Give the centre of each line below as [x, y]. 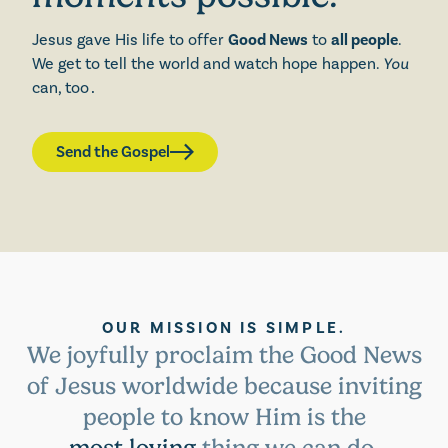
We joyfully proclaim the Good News [224, 355]
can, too [60, 88]
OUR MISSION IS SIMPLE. [224, 328]
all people [364, 40]
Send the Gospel [113, 152]
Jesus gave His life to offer [130, 40]
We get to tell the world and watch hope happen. [207, 64]
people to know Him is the [224, 417]
